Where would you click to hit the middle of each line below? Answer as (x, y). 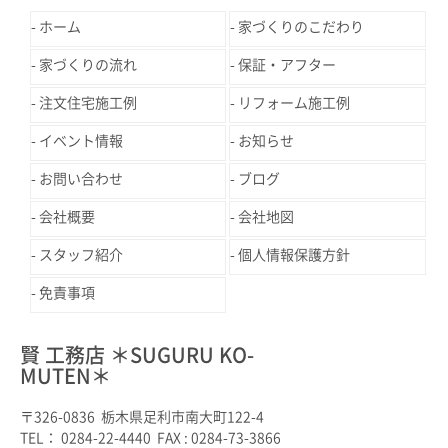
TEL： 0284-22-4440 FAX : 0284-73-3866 (150, 438)
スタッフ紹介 (81, 255)
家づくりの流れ (88, 65)
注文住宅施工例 (88, 103)
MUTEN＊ (65, 376)
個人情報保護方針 (294, 255)
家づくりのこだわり (301, 27)
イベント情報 (81, 141)
